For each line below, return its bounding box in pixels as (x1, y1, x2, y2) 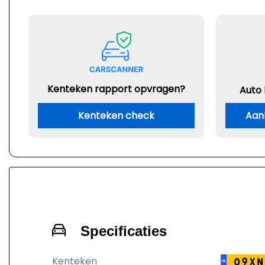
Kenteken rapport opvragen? (47, 82, 185, 96)
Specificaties (80, 223, 167, 239)
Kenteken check (78, 109, 154, 122)
